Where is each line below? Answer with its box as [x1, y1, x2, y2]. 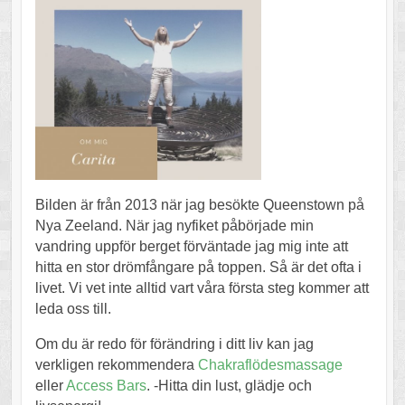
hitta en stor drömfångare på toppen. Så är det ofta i [34, 259, 362, 276]
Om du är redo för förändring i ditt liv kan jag [34, 336, 314, 353]
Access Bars [65, 378, 146, 394]
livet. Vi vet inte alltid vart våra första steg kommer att [34, 280, 369, 297]
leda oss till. [34, 301, 111, 317]
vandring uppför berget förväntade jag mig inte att [34, 239, 348, 255]
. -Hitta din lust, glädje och [146, 378, 312, 394]
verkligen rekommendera [34, 357, 198, 373]
